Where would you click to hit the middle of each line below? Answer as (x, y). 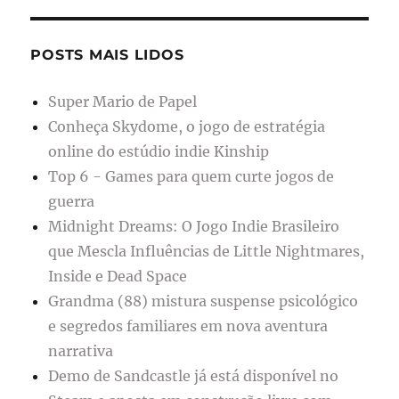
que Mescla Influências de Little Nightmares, (207, 252)
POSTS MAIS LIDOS (107, 55)
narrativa (81, 351)
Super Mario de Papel (123, 102)
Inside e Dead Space (118, 277)
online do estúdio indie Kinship (159, 152)
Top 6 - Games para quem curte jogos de (191, 177)
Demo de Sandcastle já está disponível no (194, 376)
